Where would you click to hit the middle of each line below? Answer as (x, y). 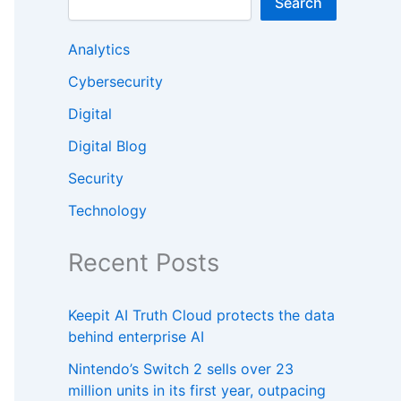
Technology (107, 211)
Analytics (99, 50)
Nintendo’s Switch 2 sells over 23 (181, 369)
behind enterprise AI (136, 337)
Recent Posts (144, 263)
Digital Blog (107, 146)
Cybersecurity (115, 82)
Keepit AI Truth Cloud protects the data (201, 316)
